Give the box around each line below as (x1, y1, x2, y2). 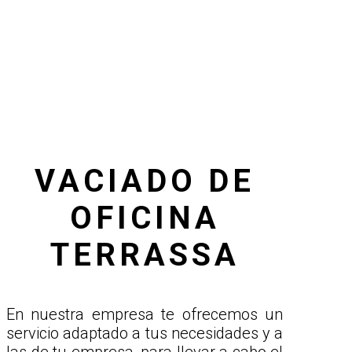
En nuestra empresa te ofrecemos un (6, 305, 283, 324)
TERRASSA (49, 236, 240, 274)
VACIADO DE (35, 163, 255, 200)
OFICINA (69, 200, 220, 237)
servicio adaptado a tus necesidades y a (6, 324, 283, 343)
